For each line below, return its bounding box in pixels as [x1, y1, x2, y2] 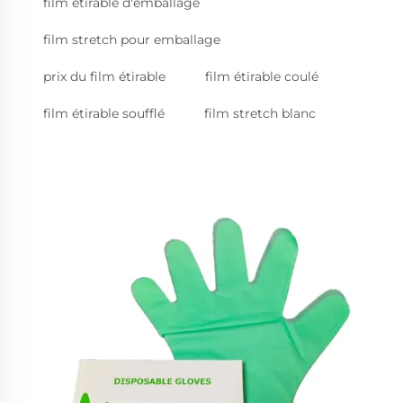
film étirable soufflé [43, 105, 165, 121]
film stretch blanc [204, 105, 316, 121]
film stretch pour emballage [43, 31, 220, 48]
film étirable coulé [205, 68, 318, 85]
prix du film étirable [43, 68, 166, 85]
